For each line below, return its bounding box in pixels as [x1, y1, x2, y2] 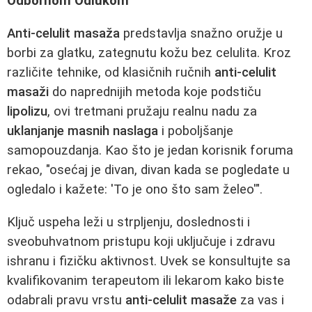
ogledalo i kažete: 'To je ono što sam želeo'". [7, 182, 263, 198]
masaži [7, 84, 49, 100]
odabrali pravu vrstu [7, 292, 125, 308]
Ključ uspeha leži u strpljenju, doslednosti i [7, 214, 250, 230]
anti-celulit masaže [125, 292, 237, 308]
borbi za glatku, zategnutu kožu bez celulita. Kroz [7, 45, 291, 61]
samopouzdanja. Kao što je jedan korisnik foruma [7, 143, 293, 159]
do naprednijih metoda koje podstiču [49, 84, 261, 100]
